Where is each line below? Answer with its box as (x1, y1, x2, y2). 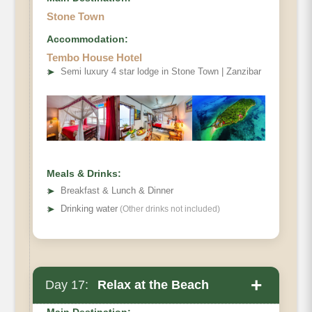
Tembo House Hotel (47, 52, 142, 64)
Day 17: (45, 278, 88, 292)
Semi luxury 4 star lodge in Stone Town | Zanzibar (61, 66, 261, 77)
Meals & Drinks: (47, 168, 121, 180)
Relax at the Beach (94, 278, 209, 292)
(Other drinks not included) (118, 204, 220, 214)
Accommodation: (47, 33, 128, 45)
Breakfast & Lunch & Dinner (61, 185, 173, 196)
